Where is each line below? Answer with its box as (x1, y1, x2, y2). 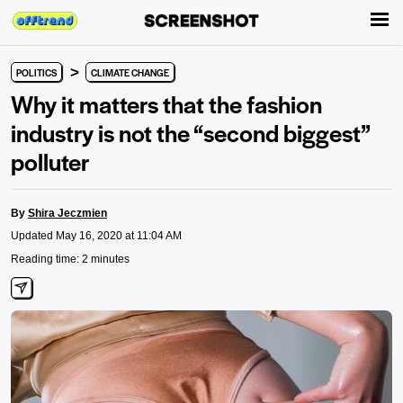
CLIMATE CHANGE (91, 66, 169, 79)
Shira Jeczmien (28, 207, 107, 219)
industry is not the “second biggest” (11, 115, 370, 149)
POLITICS (16, 66, 57, 79)
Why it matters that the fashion (11, 86, 322, 121)
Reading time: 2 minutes (11, 253, 130, 265)
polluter (11, 144, 89, 178)
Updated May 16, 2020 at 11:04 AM (11, 229, 182, 242)
